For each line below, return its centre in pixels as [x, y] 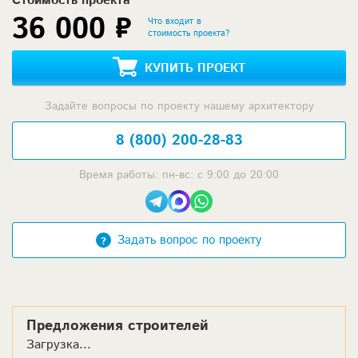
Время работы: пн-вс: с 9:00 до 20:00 [179, 175]
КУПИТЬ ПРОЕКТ [195, 68]
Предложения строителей [117, 326]
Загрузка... [59, 344]
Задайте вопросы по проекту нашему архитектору [179, 106]
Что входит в [175, 21]
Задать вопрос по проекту [189, 240]
